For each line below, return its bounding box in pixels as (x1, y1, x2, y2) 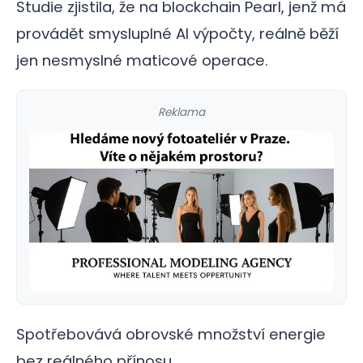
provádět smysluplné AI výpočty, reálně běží (16, 23, 339, 45)
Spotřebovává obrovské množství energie (16, 324, 326, 345)
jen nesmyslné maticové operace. (16, 50, 268, 71)
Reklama (158, 105, 205, 121)
